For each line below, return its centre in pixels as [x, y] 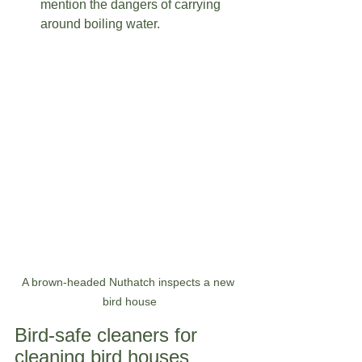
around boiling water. [105, 23]
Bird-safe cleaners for [109, 335]
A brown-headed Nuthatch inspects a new [129, 282]
